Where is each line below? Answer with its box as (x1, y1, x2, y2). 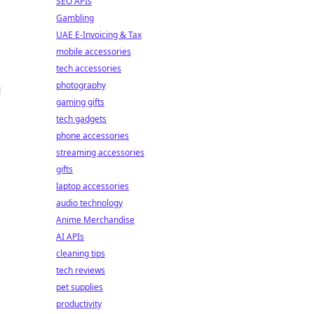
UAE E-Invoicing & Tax (56, 29, 142, 41)
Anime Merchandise (56, 214, 135, 226)
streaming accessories (56, 146, 144, 158)
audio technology (56, 197, 123, 209)
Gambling (56, 12, 94, 24)
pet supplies (56, 281, 103, 293)
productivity (56, 298, 102, 310)
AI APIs (56, 231, 84, 243)
